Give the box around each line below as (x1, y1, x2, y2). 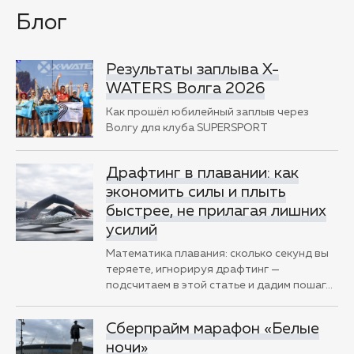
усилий (106, 221, 157, 238)
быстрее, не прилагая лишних (106, 202, 326, 219)
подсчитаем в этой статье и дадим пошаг (106, 279, 326, 291)
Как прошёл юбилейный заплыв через (106, 106, 309, 118)
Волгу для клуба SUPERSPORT (106, 122, 268, 134)
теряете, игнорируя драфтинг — (106, 263, 280, 275)
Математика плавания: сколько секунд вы (106, 247, 329, 259)
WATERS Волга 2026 (106, 80, 265, 96)
